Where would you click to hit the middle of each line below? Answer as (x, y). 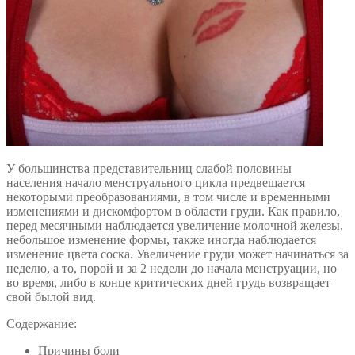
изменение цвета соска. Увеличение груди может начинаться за (177, 254)
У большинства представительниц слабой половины (149, 168)
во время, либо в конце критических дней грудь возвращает (168, 282)
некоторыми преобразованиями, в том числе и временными (168, 197)
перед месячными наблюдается (92, 225)
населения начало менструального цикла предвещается (156, 182)
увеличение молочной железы (258, 225)
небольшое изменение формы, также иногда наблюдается (161, 239)
